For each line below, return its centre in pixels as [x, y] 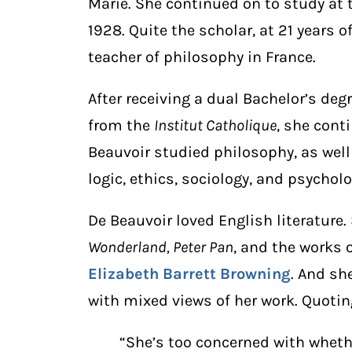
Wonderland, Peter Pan [161, 247]
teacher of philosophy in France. [202, 57]
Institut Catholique [215, 126]
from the [121, 126]
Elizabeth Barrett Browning [189, 273]
